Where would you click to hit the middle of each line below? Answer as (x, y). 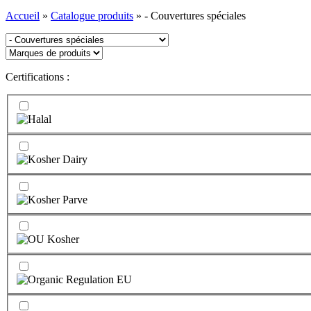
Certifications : (37, 76)
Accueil (23, 15)
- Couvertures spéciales (195, 15)
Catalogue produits (92, 15)
